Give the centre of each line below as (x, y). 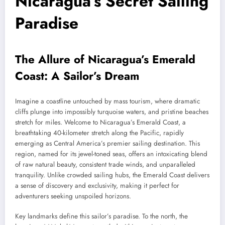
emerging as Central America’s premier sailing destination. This (107, 143)
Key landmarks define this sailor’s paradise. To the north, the (101, 216)
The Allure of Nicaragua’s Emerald (105, 60)
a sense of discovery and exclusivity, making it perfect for (97, 185)
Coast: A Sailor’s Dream (77, 76)
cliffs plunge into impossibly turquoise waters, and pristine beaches (112, 111)
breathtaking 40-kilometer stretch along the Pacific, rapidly (99, 133)
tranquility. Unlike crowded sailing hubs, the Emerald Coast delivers (112, 175)
